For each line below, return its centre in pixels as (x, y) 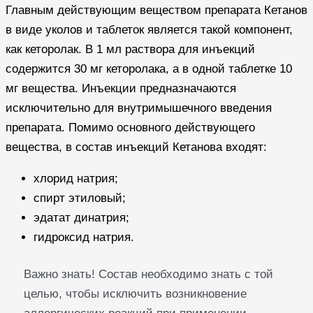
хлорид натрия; (76, 178)
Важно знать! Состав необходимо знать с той (148, 275)
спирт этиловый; (80, 198)
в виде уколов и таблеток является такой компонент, (149, 29)
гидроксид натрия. (84, 237)
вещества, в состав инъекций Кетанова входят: (136, 147)
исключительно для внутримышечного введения (139, 108)
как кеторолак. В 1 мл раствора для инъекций (130, 49)
